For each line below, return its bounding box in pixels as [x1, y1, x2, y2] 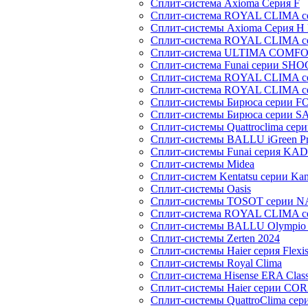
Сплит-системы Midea [151, 158, 254, 170]
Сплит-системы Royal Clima [151, 257, 282, 269]
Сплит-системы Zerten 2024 [151, 232, 280, 244]
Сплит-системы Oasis [151, 183, 251, 195]
